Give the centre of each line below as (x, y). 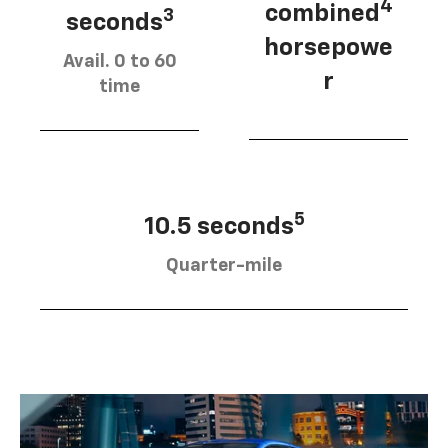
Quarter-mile (224, 265)
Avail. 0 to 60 (119, 61)
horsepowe (328, 47)
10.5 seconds (218, 226)
